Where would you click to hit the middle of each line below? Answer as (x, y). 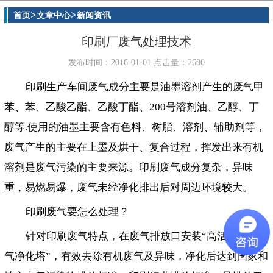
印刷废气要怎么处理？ (77, 212)
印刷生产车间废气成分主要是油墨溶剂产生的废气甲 (145, 87)
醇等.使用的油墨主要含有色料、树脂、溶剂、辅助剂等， (135, 127)
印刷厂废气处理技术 (136, 42)
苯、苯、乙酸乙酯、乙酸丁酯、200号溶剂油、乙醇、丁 (132, 107)
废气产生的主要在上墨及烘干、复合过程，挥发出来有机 (134, 147)
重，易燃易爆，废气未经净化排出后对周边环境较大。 (129, 188)
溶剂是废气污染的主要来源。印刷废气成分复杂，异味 (129, 168)
